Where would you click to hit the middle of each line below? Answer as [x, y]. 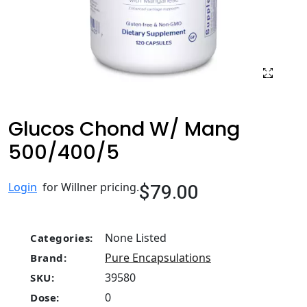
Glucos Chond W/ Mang [124, 129]
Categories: [62, 238]
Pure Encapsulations [158, 258]
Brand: [48, 258]
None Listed [134, 238]
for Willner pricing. [88, 187]
